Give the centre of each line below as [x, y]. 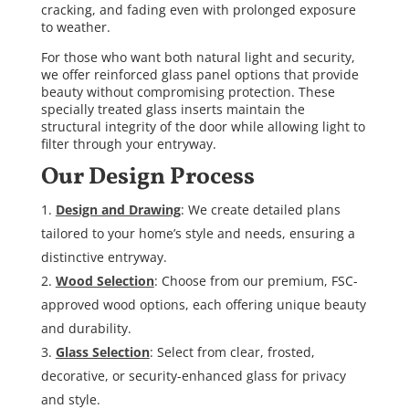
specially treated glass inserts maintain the [173, 110]
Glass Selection [102, 352]
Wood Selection [105, 281]
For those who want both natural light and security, [198, 58]
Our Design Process [147, 178]
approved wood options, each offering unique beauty [203, 305]
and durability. [86, 329]
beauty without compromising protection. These [188, 92]
